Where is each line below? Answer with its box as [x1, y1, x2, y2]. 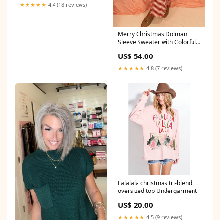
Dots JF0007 [118, 46, 150, 55]
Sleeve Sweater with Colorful [118, 38, 196, 47]
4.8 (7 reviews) [145, 64, 182, 72]
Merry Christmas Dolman [118, 30, 187, 39]
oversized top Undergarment [118, 187, 197, 195]
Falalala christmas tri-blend [118, 179, 192, 188]
